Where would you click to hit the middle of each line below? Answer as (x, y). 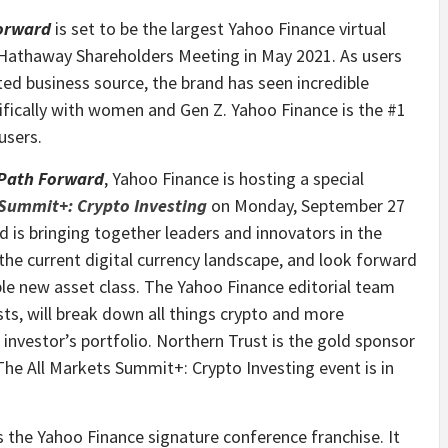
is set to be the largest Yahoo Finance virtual (218, 28)
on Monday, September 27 (306, 205)
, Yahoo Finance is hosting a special (234, 178)
